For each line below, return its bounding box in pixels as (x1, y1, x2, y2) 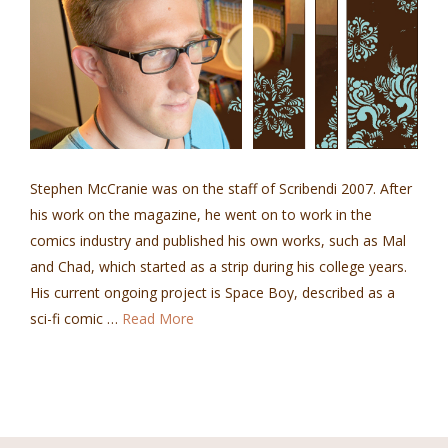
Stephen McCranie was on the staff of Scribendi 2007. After (30, 179, 412, 199)
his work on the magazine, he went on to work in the (30, 205, 372, 225)
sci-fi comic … (30, 309, 122, 329)
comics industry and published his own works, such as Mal (30, 231, 406, 251)
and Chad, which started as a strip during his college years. (30, 257, 407, 277)
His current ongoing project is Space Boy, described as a (30, 283, 395, 303)
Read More (122, 309, 194, 329)
